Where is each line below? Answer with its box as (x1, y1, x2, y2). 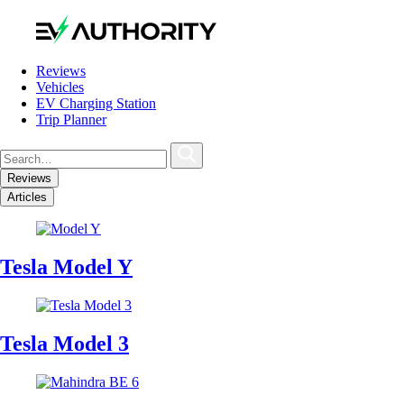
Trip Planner (36, 112, 106, 127)
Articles (7, 190, 47, 204)
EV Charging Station (36, 96, 156, 111)
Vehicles (36, 79, 84, 95)
